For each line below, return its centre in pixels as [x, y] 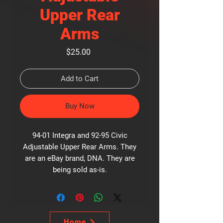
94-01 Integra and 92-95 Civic [80, 135]
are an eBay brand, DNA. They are [80, 158]
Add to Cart [80, 79]
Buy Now [80, 106]
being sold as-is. [80, 170]
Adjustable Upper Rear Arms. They [80, 147]
